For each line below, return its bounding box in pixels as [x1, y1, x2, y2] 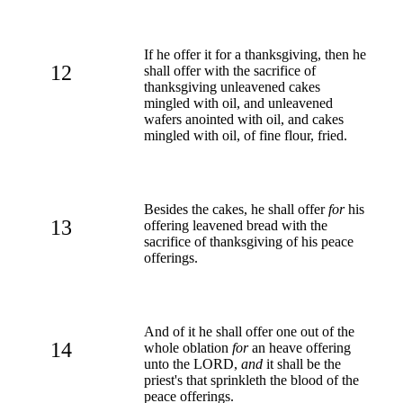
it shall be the [263, 355, 341, 372]
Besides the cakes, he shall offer [144, 201, 328, 217]
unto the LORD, [144, 355, 241, 372]
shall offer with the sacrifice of [144, 62, 316, 78]
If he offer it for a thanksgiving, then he [144, 46, 366, 62]
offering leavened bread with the [144, 217, 327, 233]
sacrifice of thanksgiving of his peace [144, 233, 354, 249]
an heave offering [248, 339, 351, 355]
